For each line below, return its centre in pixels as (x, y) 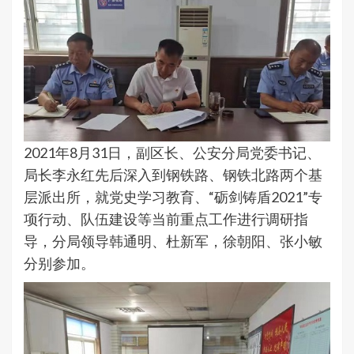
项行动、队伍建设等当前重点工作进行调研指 (166, 218)
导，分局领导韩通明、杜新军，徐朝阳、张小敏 (173, 241)
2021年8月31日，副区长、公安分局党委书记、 (172, 152)
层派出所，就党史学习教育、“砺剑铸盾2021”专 (173, 196)
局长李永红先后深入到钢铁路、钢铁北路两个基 (173, 174)
